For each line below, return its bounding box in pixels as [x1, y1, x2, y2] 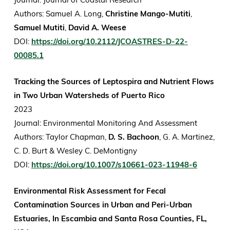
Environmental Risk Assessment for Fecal [13, 186, 166, 196]
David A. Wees [68, 23, 122, 33]
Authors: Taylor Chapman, [13, 132, 108, 142]
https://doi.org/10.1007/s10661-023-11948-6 [31, 160, 197, 170]
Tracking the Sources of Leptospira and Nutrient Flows [13, 76, 214, 87]
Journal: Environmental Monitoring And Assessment [13, 118, 199, 128]
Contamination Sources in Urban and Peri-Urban [13, 200, 192, 210]
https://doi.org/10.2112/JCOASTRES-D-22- [31, 36, 188, 47]
